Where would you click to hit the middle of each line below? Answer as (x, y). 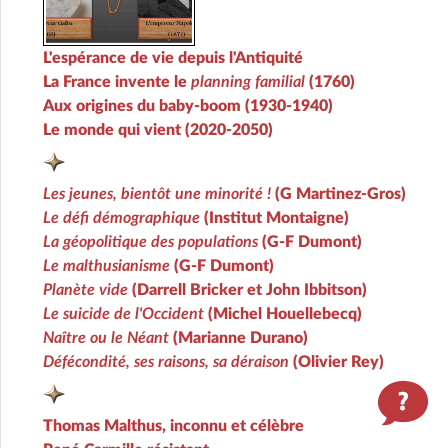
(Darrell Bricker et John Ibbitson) (247, 290)
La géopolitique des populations (150, 242)
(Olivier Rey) (336, 362)
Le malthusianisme (106, 266)
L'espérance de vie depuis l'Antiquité (173, 58)
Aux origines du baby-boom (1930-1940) (188, 106)
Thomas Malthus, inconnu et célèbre (173, 426)
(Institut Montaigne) (274, 218)
